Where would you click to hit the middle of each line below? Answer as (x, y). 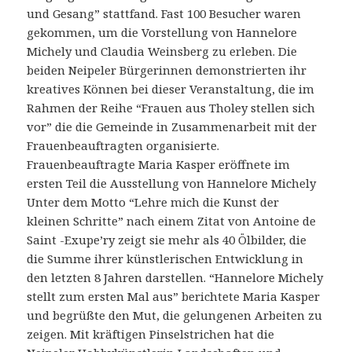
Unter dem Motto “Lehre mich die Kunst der (153, 202)
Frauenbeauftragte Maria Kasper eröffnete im (159, 165)
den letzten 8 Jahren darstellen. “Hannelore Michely (175, 278)
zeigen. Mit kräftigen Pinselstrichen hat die (151, 334)
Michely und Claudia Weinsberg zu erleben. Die (162, 51)
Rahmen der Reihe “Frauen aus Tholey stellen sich (171, 108)
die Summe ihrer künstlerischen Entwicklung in (165, 259)
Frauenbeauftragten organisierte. (123, 146)
